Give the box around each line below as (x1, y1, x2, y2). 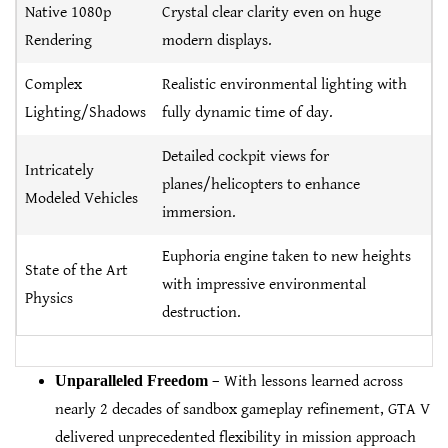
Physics (25, 289, 73, 309)
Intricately (25, 161, 94, 181)
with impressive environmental (162, 275, 366, 295)
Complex (25, 75, 82, 95)
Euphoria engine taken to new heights (162, 247, 411, 267)
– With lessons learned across (208, 372, 403, 392)
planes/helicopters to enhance (162, 175, 360, 195)
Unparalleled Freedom (55, 372, 208, 390)
